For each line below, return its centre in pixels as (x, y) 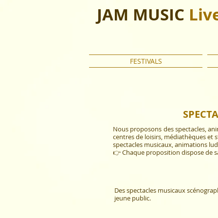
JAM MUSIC (141, 14)
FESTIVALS (146, 61)
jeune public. (133, 198)
